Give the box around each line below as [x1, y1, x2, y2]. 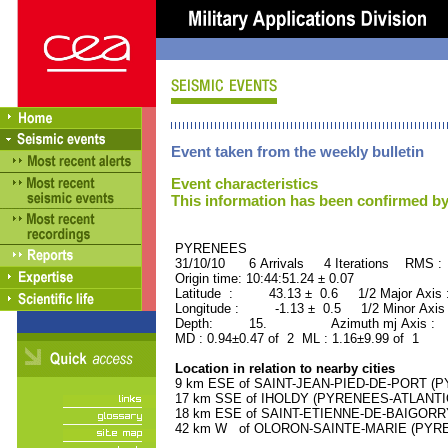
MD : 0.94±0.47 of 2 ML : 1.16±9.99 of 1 [171, 331, 419, 346]
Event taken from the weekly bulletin [171, 143, 424, 160]
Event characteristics [171, 175, 318, 192]
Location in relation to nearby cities [171, 361, 395, 376]
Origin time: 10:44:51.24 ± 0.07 [171, 271, 354, 286]
